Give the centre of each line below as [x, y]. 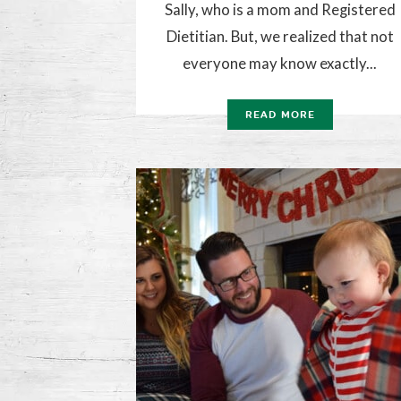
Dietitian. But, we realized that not [280, 37]
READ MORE [280, 115]
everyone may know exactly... [280, 64]
